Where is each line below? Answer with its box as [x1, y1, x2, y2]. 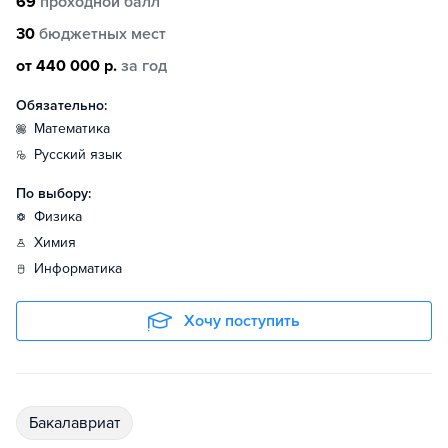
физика [45, 208, 82, 225]
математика [45, 120, 110, 137]
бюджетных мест [39, 24, 166, 44]
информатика [44, 260, 122, 277]
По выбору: [16, 185, 91, 202]
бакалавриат [38, 413, 120, 433]
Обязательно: [16, 97, 107, 114]
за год [121, 56, 167, 76]
